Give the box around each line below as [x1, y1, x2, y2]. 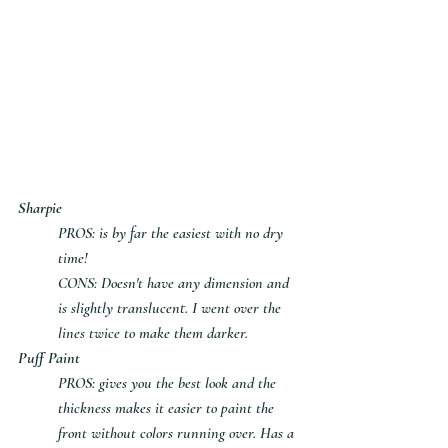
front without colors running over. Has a [58, 422, 298, 443]
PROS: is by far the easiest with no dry [58, 222, 287, 243]
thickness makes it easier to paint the [58, 397, 278, 418]
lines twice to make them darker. [58, 322, 248, 343]
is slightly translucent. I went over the [58, 297, 285, 318]
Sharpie [18, 197, 62, 218]
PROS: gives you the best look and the [58, 372, 280, 393]
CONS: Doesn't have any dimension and [58, 272, 293, 293]
